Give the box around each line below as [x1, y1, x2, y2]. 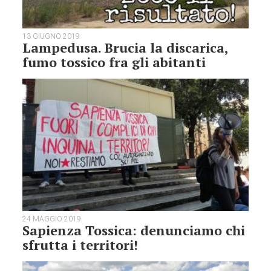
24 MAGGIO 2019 [22, 215, 82, 224]
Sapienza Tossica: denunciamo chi [22, 221, 246, 240]
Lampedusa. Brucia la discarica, [22, 38, 229, 56]
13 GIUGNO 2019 [22, 31, 80, 41]
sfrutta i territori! [22, 236, 139, 254]
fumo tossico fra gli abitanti [22, 53, 206, 71]
